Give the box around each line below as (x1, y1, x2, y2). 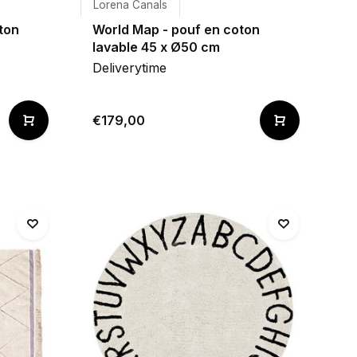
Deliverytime (92, 60, 167, 76)
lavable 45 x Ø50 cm (92, 39, 220, 55)
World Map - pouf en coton (92, 22, 260, 37)
